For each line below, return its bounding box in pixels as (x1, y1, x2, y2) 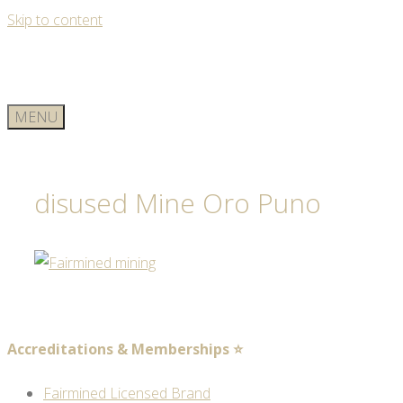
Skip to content (7, 10, 103, 30)
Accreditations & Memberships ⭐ (7, 339, 243, 360)
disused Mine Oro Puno (34, 184, 321, 221)
